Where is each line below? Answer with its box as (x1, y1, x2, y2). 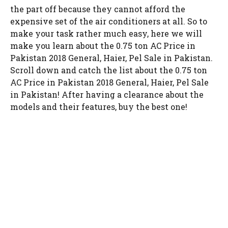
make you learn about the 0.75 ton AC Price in (10, 40, 195, 51)
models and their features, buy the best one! (10, 101, 187, 112)
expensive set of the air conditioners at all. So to (10, 16, 207, 26)
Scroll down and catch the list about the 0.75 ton (10, 65, 207, 75)
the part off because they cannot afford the (10, 4, 185, 14)
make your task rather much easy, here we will (10, 28, 202, 39)
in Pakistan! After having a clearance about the (10, 89, 204, 100)
